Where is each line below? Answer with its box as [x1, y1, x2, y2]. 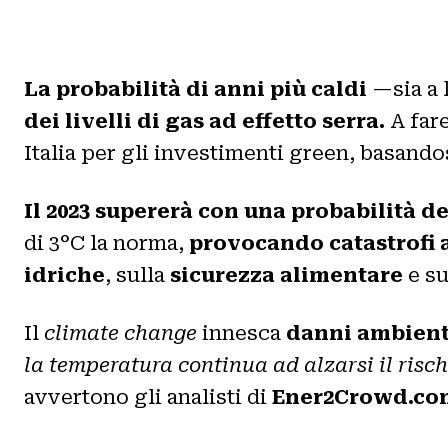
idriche [24, 262, 105, 287]
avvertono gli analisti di [24, 384, 272, 409]
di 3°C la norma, [24, 230, 189, 255]
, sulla [105, 262, 170, 287]
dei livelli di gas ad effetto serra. [24, 108, 385, 133]
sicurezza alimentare [170, 262, 403, 287]
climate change [44, 320, 197, 345]
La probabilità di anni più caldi [24, 76, 372, 101]
